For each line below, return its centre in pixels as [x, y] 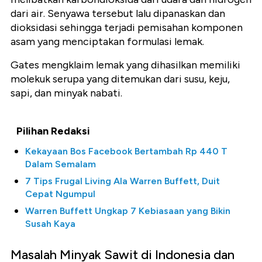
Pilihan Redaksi [53, 131]
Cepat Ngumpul [60, 194]
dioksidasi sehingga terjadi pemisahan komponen [127, 28]
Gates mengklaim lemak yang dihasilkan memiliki [125, 65]
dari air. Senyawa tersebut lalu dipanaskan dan [118, 14]
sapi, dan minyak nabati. [66, 93]
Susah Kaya [50, 224]
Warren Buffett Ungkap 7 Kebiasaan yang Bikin [128, 211]
